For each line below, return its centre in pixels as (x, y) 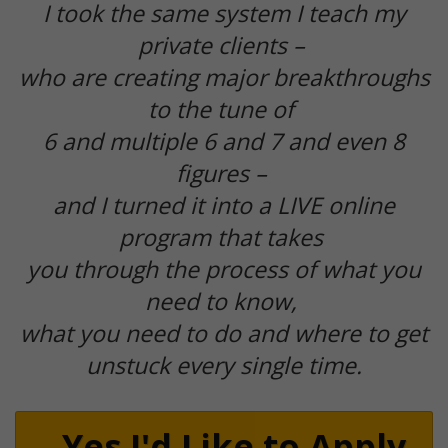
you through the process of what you (224, 269)
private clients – (224, 45)
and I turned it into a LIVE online (224, 205)
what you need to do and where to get (224, 333)
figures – (224, 173)
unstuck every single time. (224, 365)
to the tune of (224, 109)
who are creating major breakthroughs (224, 77)
